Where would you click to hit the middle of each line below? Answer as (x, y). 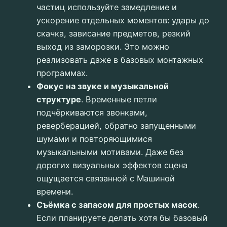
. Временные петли (119, 99)
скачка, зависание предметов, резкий (113, 33)
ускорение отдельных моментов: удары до (123, 20)
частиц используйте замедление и (107, 7)
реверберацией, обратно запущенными (116, 125)
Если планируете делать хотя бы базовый (122, 218)
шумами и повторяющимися (94, 139)
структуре (59, 99)
